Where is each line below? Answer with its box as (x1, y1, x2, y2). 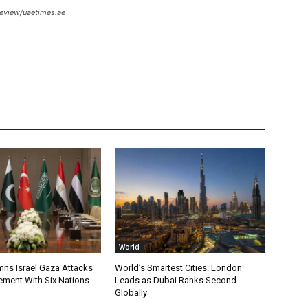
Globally (115, 287, 148, 298)
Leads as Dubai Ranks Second (115, 275, 237, 286)
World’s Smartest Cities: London (115, 263, 243, 274)
